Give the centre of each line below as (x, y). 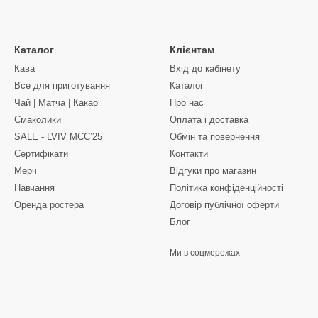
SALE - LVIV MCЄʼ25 (58, 137)
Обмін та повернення (215, 137)
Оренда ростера (49, 205)
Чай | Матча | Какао (56, 103)
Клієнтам (192, 50)
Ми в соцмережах (205, 253)
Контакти (189, 154)
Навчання (34, 188)
